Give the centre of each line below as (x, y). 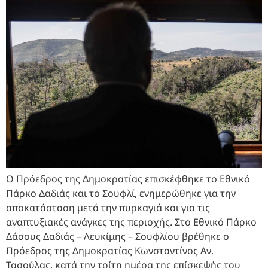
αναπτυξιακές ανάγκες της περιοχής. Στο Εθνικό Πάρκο (131, 222)
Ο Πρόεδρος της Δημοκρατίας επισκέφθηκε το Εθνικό (128, 179)
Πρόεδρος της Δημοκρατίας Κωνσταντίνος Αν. (110, 250)
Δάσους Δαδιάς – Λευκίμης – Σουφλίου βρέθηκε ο (118, 236)
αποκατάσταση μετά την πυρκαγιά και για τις (108, 207)
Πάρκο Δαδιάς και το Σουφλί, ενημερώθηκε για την (121, 193)
